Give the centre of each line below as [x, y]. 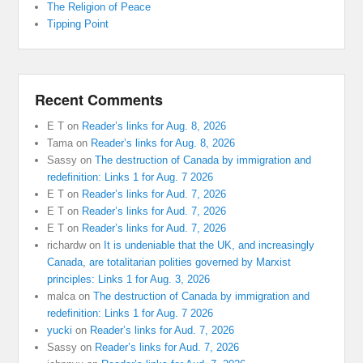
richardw [67, 245]
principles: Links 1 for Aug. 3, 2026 [129, 279]
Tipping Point [78, 23]
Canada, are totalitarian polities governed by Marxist [169, 262]
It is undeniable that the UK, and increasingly [209, 245]
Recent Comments [99, 99]
